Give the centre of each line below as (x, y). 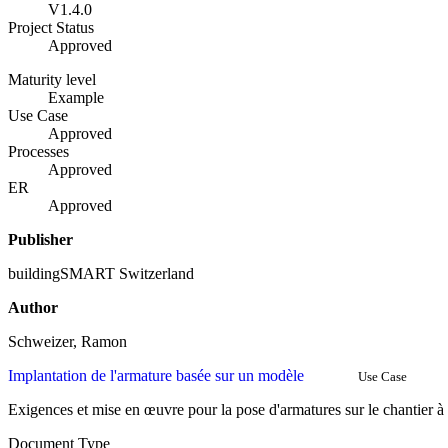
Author (33, 308)
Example (76, 98)
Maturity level (52, 80)
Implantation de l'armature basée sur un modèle (156, 376)
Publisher (40, 240)
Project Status (51, 28)
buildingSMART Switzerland (101, 274)
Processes (38, 152)
